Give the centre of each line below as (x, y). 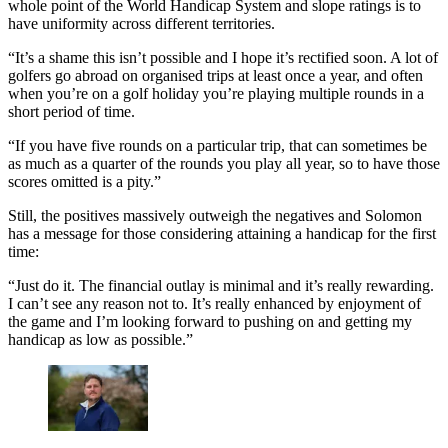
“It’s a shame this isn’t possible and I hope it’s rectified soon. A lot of (223, 57)
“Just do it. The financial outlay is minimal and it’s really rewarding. (221, 285)
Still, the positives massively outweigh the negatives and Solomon (215, 215)
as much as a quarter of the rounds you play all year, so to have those (224, 163)
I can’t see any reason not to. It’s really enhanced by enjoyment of (214, 303)
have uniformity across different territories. (141, 23)
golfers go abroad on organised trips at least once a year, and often (215, 75)
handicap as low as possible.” (100, 339)
